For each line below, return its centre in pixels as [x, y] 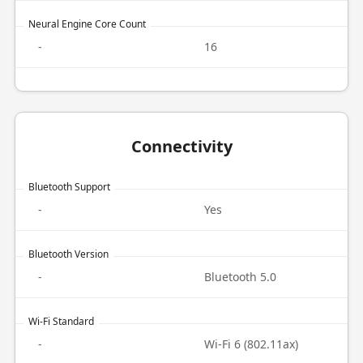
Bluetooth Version [68, 254]
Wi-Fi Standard [61, 321]
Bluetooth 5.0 [240, 277]
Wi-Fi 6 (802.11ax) [251, 344]
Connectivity [181, 146]
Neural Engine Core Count [87, 24]
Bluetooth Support [69, 187]
